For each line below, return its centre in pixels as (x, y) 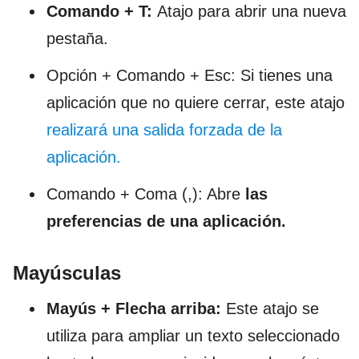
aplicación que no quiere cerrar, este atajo (196, 102)
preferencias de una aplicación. (169, 221)
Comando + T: (102, 11)
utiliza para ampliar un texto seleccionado (193, 335)
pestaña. (77, 38)
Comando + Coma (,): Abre (146, 194)
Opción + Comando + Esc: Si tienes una (190, 75)
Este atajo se (272, 308)
